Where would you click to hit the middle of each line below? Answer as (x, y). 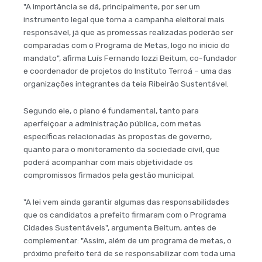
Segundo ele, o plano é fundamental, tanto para (111, 110)
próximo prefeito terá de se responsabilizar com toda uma (130, 253)
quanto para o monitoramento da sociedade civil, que (122, 149)
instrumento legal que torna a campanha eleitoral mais (124, 19)
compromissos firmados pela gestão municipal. (110, 175)
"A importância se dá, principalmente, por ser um (112, 6)
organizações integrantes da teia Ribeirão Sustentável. (126, 83)
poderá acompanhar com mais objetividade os (108, 162)
